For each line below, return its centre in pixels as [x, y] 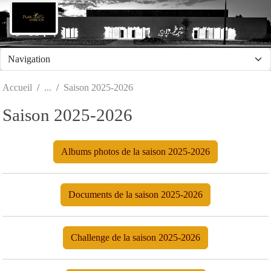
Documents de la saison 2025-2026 [135, 194]
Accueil [17, 87]
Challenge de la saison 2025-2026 [135, 237]
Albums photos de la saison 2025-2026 [135, 151]
